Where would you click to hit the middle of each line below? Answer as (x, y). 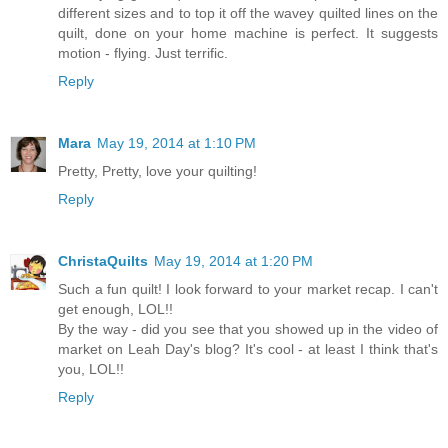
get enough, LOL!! (115, 309)
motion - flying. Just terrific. (143, 53)
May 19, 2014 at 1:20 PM (233, 261)
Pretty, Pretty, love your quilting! (157, 171)
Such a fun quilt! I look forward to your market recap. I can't (248, 289)
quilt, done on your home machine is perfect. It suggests (248, 33)
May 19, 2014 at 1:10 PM (176, 143)
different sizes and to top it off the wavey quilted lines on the (248, 13)
